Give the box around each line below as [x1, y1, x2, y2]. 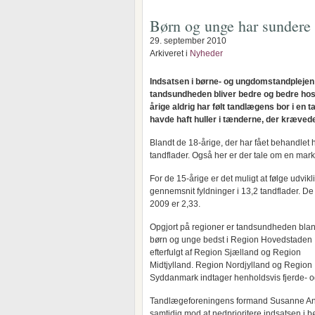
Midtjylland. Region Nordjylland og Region [150, 260, 312, 270]
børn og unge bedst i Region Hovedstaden [150, 235, 312, 245]
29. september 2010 [150, 36, 226, 46]
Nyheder [190, 49, 223, 58]
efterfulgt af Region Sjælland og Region [150, 247, 301, 257]
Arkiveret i [150, 49, 190, 58]
